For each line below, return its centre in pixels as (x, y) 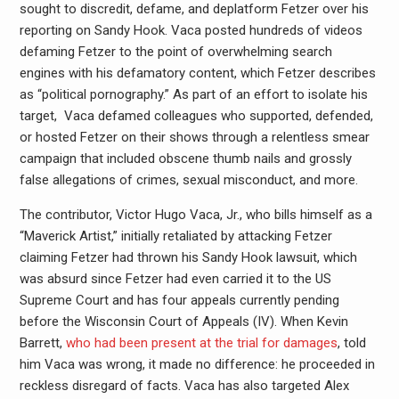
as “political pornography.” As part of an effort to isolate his (193, 94)
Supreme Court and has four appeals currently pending (179, 300)
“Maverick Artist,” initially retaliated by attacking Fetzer (175, 236)
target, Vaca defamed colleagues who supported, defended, (196, 115)
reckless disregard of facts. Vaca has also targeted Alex (184, 385)
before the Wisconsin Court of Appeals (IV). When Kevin (183, 321)
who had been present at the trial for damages (201, 342)
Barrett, (42, 342)
